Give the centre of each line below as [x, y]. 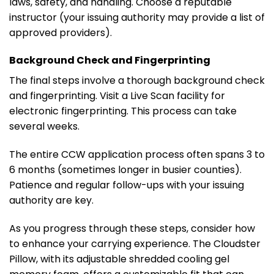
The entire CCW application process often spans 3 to [137, 155]
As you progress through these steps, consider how [132, 228]
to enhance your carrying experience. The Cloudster [135, 243]
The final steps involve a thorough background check [137, 81]
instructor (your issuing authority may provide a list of [137, 17]
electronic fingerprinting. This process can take [123, 111]
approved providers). [61, 32]
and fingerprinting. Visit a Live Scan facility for [117, 96]
